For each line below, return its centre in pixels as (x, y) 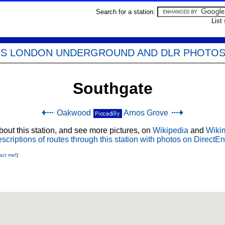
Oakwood (74, 113)
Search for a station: (126, 12)
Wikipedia (170, 131)
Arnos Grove (146, 113)
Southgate (113, 88)
